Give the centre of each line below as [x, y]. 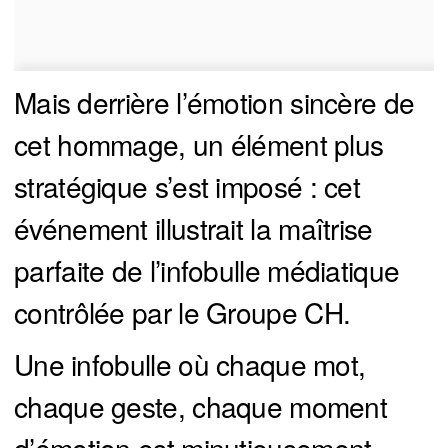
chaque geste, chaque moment [201, 405]
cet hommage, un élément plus [199, 143]
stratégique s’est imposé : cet [187, 185]
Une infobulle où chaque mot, [190, 363]
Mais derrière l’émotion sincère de [214, 101]
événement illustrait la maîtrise [193, 227]
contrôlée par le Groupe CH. [182, 311]
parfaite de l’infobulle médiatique [207, 269]
